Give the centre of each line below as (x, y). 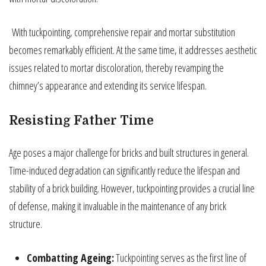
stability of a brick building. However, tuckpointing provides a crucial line (132, 188)
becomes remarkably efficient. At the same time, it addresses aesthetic (133, 50)
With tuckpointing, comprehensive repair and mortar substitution (122, 32)
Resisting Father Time (81, 120)
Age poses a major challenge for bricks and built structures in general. (129, 152)
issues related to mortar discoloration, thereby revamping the (116, 67)
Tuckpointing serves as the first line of (180, 257)
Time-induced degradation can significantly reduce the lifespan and (124, 170)
